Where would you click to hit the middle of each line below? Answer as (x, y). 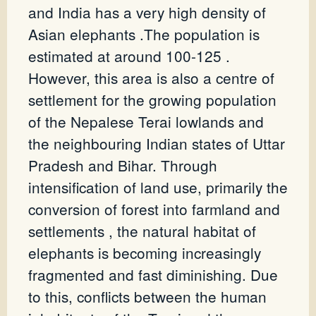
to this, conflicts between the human (147, 297)
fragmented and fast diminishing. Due (153, 275)
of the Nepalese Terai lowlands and (146, 122)
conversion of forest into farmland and (154, 209)
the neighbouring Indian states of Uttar (157, 144)
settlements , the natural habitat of (142, 231)
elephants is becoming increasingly (145, 253)
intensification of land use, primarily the (158, 187)
